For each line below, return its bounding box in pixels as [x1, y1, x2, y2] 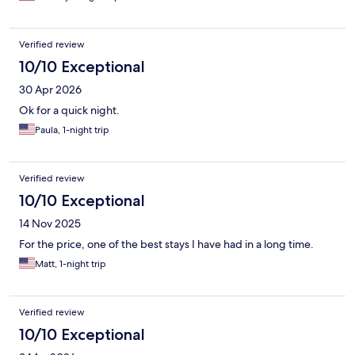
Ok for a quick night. [19, 103, 120, 118]
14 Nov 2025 [19, 216, 81, 231]
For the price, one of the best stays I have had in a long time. [19, 237, 314, 252]
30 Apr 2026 [19, 82, 82, 97]
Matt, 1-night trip [35, 258, 106, 271]
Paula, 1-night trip [35, 124, 109, 137]
